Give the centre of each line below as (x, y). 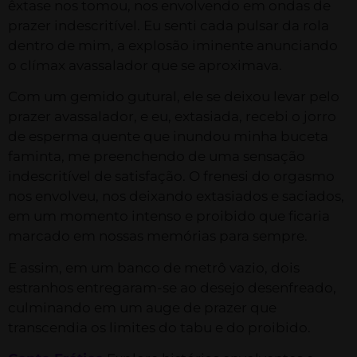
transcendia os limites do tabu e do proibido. (159, 327)
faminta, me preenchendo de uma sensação (157, 157)
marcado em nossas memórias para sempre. (158, 236)
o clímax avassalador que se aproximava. (145, 65)
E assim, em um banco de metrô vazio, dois (154, 267)
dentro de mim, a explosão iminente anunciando (173, 45)
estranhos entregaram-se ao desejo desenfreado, (172, 287)
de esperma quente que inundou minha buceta (168, 137)
